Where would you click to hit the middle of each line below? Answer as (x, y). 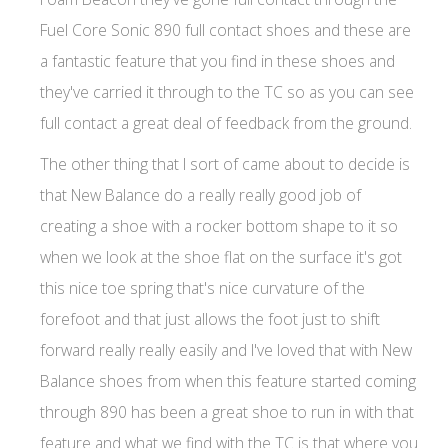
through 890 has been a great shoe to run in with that (227, 411)
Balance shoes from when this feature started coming (228, 380)
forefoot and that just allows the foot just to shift (210, 318)
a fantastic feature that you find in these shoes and (217, 60)
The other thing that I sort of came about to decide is (225, 163)
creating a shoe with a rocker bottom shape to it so (219, 225)
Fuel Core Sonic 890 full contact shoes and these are (225, 29)
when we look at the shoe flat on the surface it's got (221, 256)
